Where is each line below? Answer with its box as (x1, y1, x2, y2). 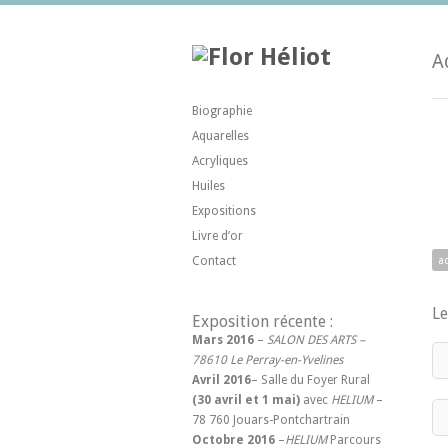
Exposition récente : (192, 312, 333, 331)
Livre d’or (192, 229, 243, 243)
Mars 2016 (192, 333, 254, 347)
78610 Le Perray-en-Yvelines (192, 353, 343, 367)
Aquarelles (192, 129, 249, 143)
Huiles (192, 179, 225, 193)
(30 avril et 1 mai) (192, 393, 303, 407)
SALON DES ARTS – (267, 333, 365, 347)
